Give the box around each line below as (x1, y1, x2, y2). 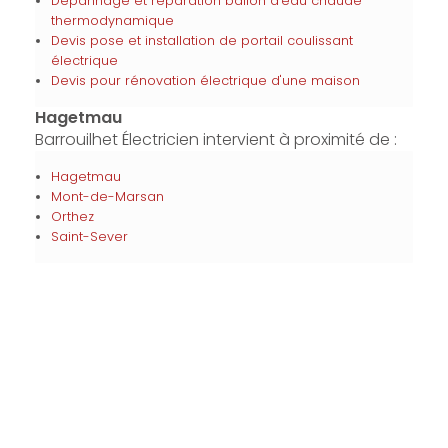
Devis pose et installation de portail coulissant (50, 32, 353, 49)
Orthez (50, 208, 94, 225)
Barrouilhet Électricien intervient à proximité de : (34, 128, 397, 151)
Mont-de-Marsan (50, 188, 164, 205)
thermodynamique (50, 12, 174, 29)
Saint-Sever (50, 228, 128, 245)
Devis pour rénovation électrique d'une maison (50, 72, 360, 89)
